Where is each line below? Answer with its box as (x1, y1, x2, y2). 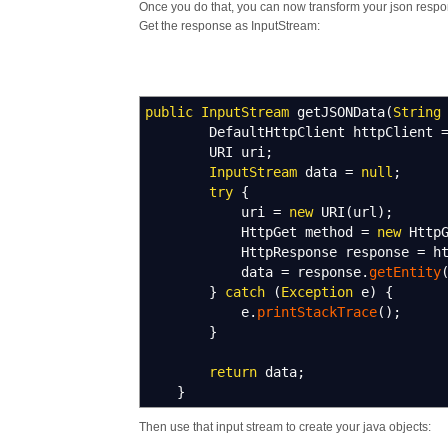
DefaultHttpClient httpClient (145, 124, 441, 140)
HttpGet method (145, 224, 361, 240)
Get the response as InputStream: (139, 19, 320, 33)
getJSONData (289, 104, 385, 120)
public (145, 104, 193, 120)
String (393, 104, 441, 120)
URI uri (145, 144, 265, 160)
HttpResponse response (145, 244, 417, 260)
